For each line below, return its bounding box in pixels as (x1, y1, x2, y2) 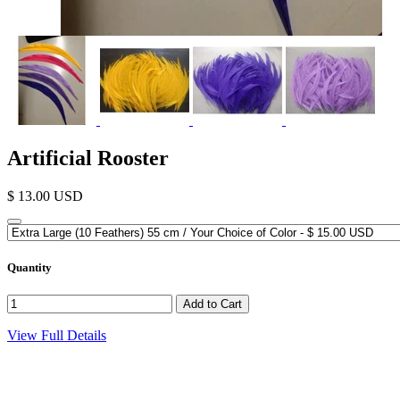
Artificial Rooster (7, 146, 169, 170)
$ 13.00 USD (7, 187, 83, 204)
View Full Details (7, 328, 106, 344)
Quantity (7, 260, 52, 274)
